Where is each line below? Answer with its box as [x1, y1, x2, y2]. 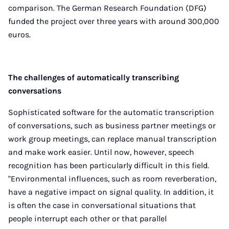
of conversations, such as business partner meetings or [8, 121, 216, 130]
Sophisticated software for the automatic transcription [8, 107, 214, 117]
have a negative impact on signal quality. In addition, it [8, 187, 214, 197]
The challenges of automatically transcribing [8, 73, 179, 82]
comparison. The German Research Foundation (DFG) [8, 3, 207, 13]
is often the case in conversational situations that [8, 200, 196, 210]
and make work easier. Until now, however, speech [8, 147, 194, 157]
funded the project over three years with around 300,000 [8, 16, 219, 26]
